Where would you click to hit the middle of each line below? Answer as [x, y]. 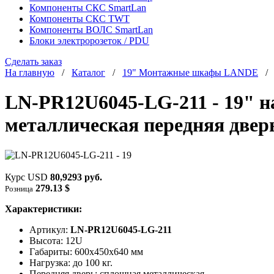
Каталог [88, 72]
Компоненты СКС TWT [80, 19]
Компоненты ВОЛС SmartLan [91, 30]
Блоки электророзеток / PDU [89, 41]
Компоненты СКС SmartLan [88, 8]
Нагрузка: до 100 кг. [71, 262]
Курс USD [28, 177]
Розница [19, 188]
